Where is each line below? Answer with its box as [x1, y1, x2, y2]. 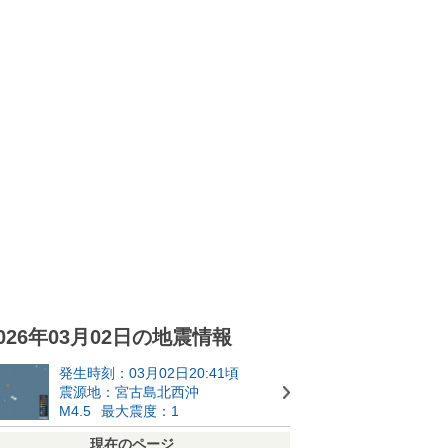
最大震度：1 [101, 402, 179, 419]
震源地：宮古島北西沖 [59, 383, 199, 400]
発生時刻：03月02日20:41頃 [59, 364, 239, 381]
